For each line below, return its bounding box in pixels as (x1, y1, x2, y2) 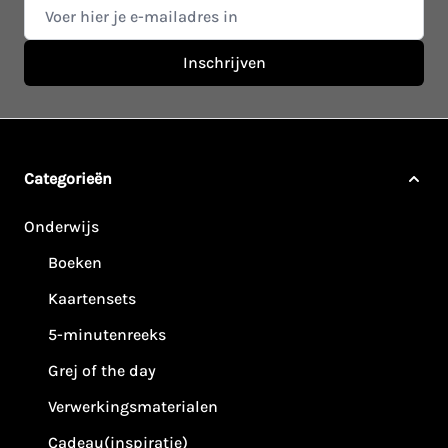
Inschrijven (182, 53, 266, 73)
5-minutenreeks (48, 325, 166, 345)
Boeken (48, 253, 102, 273)
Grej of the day (48, 361, 156, 381)
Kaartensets (48, 289, 136, 309)
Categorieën (24, 169, 112, 189)
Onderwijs (24, 217, 99, 237)
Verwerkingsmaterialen (48, 397, 218, 417)
